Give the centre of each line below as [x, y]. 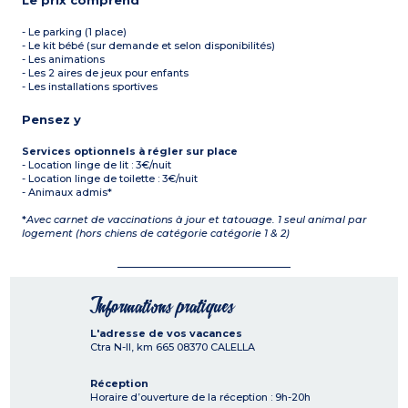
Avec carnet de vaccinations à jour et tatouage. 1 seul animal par [197, 220]
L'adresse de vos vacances [166, 334]
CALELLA [233, 347]
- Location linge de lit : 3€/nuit [97, 165]
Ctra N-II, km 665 [132, 347]
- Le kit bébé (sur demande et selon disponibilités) [149, 46]
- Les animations [64, 60]
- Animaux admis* [67, 193]
